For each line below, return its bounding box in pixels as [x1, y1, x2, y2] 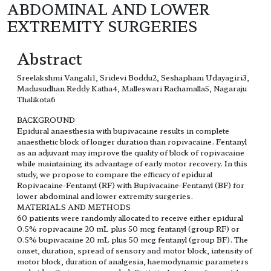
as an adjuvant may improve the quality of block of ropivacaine [17, 147, 244, 158]
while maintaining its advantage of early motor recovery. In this [17, 158, 247, 169]
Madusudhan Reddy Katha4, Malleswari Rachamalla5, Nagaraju [17, 83, 247, 94]
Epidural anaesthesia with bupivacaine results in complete [17, 125, 229, 136]
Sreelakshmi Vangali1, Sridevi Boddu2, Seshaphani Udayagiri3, [17, 72, 249, 83]
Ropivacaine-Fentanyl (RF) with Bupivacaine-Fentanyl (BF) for [17, 180, 244, 191]
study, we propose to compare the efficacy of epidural [17, 169, 212, 180]
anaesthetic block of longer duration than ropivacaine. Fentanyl [17, 136, 247, 147]
